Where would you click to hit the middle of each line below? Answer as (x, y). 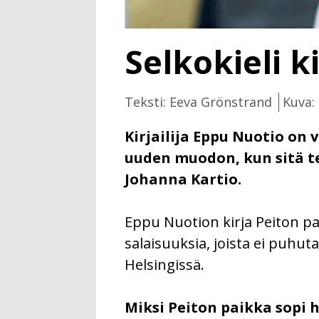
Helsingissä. (164, 264)
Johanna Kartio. (183, 179)
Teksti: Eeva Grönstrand (198, 101)
